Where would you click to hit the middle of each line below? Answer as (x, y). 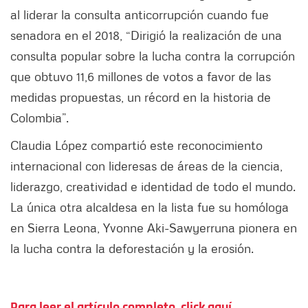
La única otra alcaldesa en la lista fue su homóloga (150, 207)
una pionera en (256, 227)
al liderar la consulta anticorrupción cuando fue (140, 14)
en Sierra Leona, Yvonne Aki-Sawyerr (112, 227)
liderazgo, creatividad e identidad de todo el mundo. (153, 186)
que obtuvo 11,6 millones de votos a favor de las (141, 76)
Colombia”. (41, 117)
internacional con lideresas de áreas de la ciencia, (146, 165)
